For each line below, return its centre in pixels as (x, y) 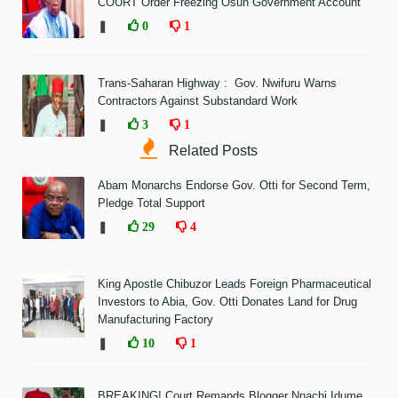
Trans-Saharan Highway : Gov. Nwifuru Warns (217, 83)
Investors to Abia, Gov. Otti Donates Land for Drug (227, 301)
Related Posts (211, 150)
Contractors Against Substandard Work (198, 100)
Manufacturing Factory (155, 319)
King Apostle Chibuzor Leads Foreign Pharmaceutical (235, 283)
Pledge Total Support (151, 203)
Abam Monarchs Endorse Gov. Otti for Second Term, (234, 185)
